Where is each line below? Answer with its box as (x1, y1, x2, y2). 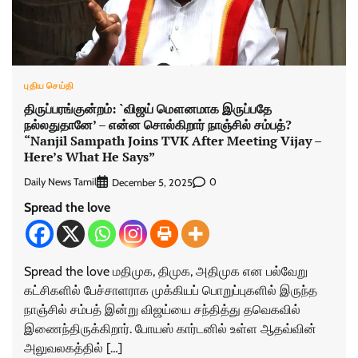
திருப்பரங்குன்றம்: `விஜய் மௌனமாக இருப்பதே (24, 99, 272, 117)
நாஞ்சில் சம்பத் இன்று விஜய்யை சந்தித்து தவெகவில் (24, 301, 300, 317)
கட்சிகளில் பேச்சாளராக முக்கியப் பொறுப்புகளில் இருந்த (24, 282, 317, 298)
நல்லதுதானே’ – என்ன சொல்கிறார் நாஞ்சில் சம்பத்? (24, 115, 292, 133)
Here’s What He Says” (24, 147, 155, 165)
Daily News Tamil (24, 176, 97, 189)
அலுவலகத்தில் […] (24, 340, 122, 356)
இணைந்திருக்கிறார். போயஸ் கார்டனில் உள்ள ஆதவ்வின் (24, 320, 316, 336)
